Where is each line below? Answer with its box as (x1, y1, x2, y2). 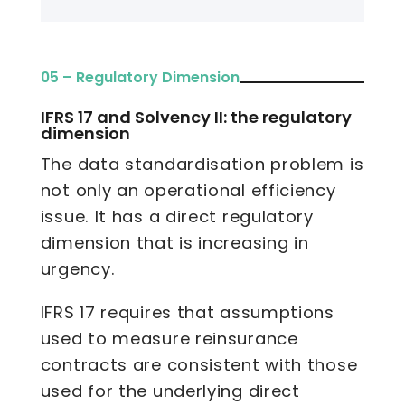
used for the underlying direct (40, 379, 300, 402)
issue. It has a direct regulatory (40, 205, 314, 229)
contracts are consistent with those (40, 353, 358, 376)
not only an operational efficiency (40, 179, 336, 202)
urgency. (40, 258, 116, 281)
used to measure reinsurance (40, 326, 298, 350)
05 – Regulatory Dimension (40, 67, 240, 89)
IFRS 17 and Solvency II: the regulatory (40, 106, 352, 129)
